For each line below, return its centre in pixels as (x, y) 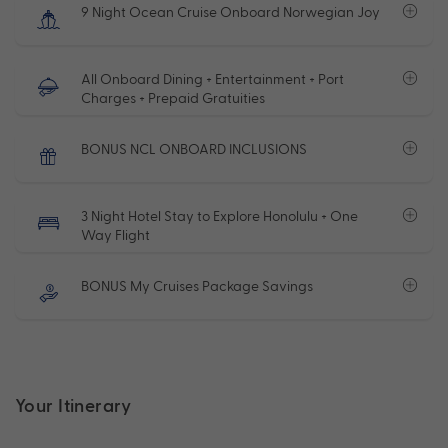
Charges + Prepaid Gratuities (173, 98)
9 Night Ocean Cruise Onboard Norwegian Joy (230, 12)
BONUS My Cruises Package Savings (197, 286)
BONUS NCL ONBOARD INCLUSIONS (194, 149)
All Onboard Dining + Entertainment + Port (212, 79)
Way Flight (115, 235)
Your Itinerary (73, 405)
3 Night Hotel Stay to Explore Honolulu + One (219, 216)
